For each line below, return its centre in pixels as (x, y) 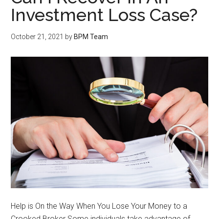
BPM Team (91, 37)
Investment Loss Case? (104, 15)
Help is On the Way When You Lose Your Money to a (99, 206)
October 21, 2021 (37, 37)
